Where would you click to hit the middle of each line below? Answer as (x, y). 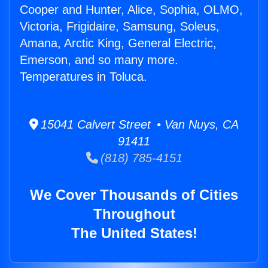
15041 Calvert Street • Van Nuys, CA (138, 125)
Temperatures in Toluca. (83, 77)
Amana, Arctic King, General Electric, (118, 43)
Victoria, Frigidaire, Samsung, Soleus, (120, 27)
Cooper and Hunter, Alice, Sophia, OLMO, (131, 10)
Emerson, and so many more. (99, 60)
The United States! (134, 233)
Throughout (134, 214)
